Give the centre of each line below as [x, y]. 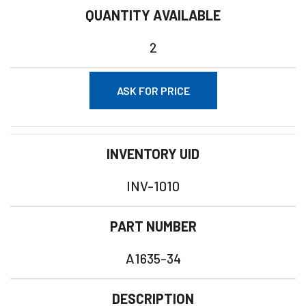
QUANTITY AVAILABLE [153, 15]
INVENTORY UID [153, 154]
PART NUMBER [153, 226]
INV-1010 [153, 186]
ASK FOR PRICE [153, 91]
